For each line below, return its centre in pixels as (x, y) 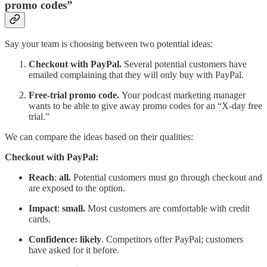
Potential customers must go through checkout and (167, 178)
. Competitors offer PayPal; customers (172, 240)
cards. (40, 219)
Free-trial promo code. (75, 95)
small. (74, 209)
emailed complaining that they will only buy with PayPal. (136, 75)
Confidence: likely (65, 240)
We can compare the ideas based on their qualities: (99, 137)
